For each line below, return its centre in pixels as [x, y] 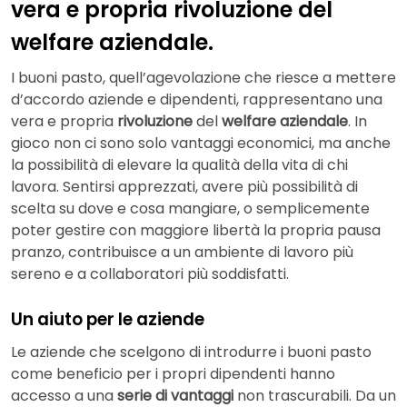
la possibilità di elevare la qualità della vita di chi [179, 165]
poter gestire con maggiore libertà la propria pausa [196, 231]
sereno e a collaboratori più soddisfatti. [150, 274]
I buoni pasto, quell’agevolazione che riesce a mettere [203, 78]
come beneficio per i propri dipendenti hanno [173, 374]
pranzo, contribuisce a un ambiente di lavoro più [182, 253]
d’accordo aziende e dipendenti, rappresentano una [197, 100]
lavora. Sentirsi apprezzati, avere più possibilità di [184, 187]
